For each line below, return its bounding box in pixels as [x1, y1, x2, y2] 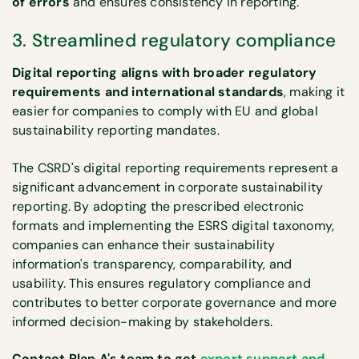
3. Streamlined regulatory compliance [12, 29, 337, 53]
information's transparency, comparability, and [12, 255, 292, 272]
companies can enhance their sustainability [12, 236, 276, 253]
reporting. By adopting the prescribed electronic [12, 197, 305, 215]
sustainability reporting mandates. [12, 122, 220, 139]
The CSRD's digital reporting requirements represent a [12, 159, 339, 176]
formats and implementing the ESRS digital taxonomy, [12, 216, 335, 234]
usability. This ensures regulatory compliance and [12, 274, 311, 292]
